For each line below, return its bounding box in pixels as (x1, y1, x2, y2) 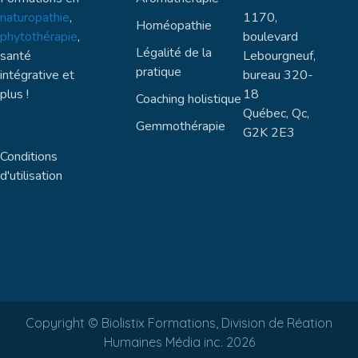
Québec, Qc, (242, 105, 309, 123)
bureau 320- (242, 66, 313, 85)
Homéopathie (135, 17, 212, 35)
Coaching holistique (135, 90, 241, 109)
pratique (135, 63, 181, 82)
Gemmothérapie (135, 117, 225, 136)
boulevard (242, 28, 298, 46)
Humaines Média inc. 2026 (103, 334, 255, 351)
